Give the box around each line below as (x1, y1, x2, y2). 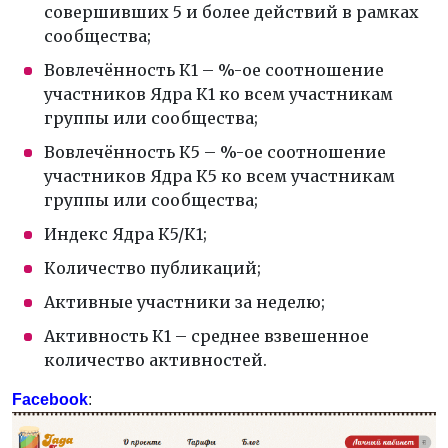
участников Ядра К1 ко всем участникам (44, 84, 393, 104)
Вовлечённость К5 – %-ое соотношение (44, 142, 386, 162)
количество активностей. (44, 350, 267, 370)
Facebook (12, 391, 88, 408)
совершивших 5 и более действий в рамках (44, 2, 419, 22)
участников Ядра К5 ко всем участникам (44, 166, 395, 186)
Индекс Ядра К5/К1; (44, 224, 207, 244)
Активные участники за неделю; (44, 292, 325, 312)
